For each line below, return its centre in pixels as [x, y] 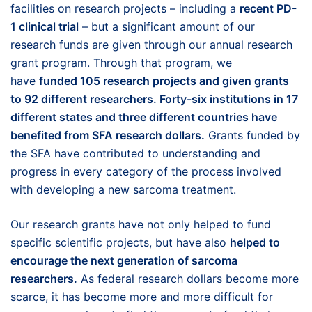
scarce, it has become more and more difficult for [142, 297]
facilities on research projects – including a [125, 8]
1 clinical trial [45, 26]
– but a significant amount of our [167, 26]
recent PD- [268, 8]
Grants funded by [252, 135]
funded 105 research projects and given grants [164, 81]
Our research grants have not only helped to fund [141, 224]
